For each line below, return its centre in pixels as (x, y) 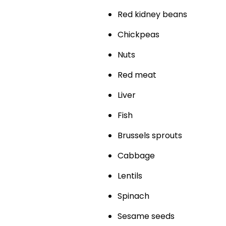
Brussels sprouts (150, 136)
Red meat (137, 75)
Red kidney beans (152, 15)
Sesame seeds (146, 216)
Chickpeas (138, 35)
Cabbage (136, 156)
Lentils (130, 176)
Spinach (133, 196)
